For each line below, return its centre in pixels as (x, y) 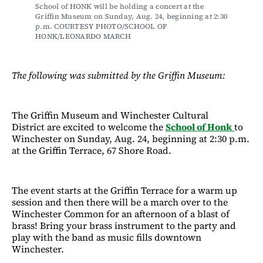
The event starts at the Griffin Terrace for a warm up (124, 190)
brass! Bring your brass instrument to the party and (124, 225)
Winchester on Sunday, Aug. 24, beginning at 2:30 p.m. (131, 138)
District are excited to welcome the (89, 127)
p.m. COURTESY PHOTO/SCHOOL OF (101, 26)
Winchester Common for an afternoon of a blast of (121, 213)
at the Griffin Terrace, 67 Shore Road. (92, 150)
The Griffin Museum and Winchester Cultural (110, 115)
